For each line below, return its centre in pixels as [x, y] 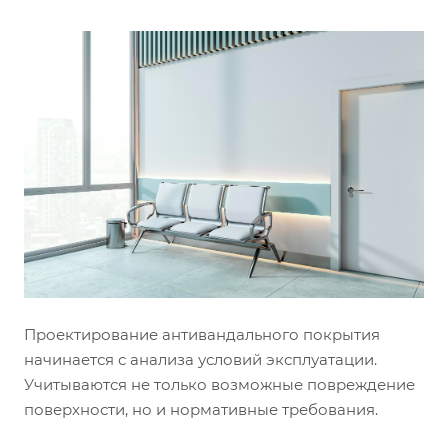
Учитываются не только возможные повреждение [219, 384]
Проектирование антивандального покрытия [202, 334]
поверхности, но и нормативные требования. [201, 409]
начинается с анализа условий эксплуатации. [200, 359]
